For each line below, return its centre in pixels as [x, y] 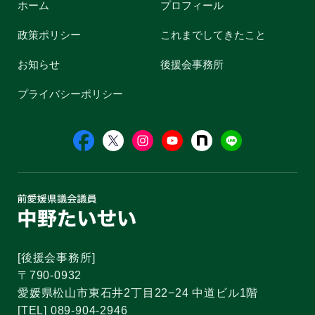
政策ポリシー [49, 34]
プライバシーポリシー [70, 94]
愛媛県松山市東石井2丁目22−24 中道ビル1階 [138, 293]
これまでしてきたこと [213, 34]
